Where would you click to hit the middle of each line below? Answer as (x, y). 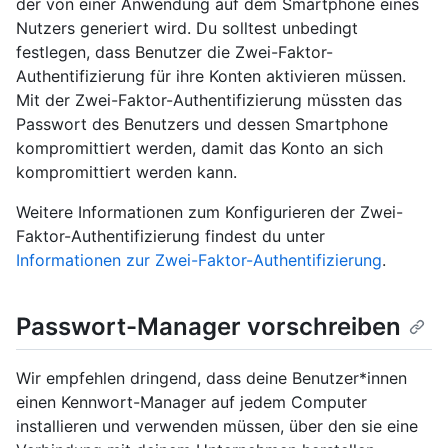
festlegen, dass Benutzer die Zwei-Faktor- (174, 52)
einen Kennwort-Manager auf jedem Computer (191, 402)
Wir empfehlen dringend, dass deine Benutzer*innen (211, 378)
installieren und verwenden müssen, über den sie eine (217, 426)
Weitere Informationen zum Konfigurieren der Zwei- (209, 212)
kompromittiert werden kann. (126, 172)
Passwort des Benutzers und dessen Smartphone (202, 124)
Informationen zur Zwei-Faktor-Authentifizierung (199, 260)
